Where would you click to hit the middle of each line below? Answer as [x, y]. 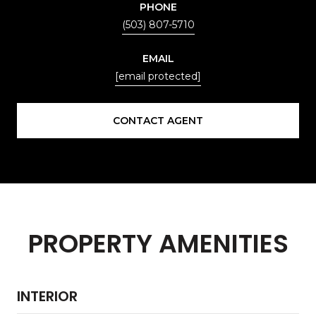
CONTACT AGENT [158, 120]
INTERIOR [47, 296]
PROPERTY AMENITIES [158, 243]
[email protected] [158, 76]
